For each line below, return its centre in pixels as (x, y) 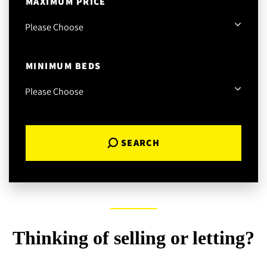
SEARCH (140, 142)
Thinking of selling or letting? (133, 237)
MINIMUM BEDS (63, 66)
